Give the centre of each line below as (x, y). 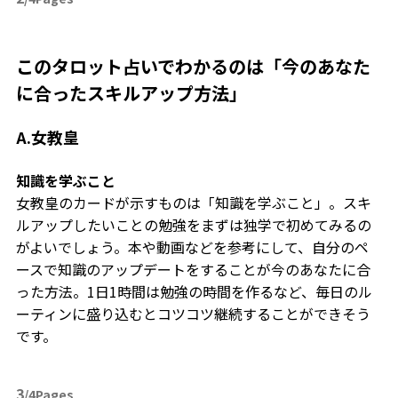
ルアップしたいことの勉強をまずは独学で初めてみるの (193, 224)
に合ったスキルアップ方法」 (131, 92)
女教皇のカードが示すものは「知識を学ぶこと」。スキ (193, 202)
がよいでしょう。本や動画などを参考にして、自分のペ (192, 247)
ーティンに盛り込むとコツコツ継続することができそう (193, 313)
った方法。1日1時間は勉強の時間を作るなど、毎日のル (194, 291)
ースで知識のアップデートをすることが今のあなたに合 (193, 269)
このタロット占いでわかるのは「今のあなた (193, 66)
